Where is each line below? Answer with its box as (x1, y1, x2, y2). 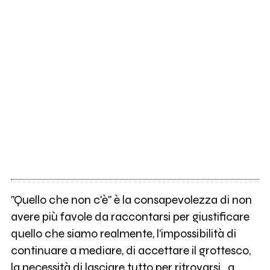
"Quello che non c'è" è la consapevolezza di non (10, 193, 252, 207)
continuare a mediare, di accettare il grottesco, (10, 243, 251, 258)
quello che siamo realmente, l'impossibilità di (10, 227, 236, 241)
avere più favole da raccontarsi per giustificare (10, 210, 250, 224)
